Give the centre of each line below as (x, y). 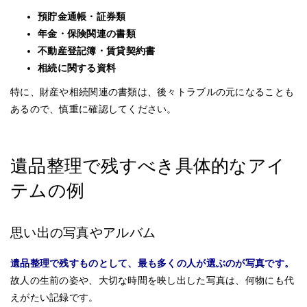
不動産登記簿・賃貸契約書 (97, 50)
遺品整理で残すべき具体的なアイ (148, 166)
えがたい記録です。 (54, 298)
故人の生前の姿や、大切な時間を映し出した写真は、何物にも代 (152, 281)
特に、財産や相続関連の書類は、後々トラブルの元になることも (152, 92)
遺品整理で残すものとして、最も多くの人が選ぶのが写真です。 (152, 263)
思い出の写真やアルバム (83, 233)
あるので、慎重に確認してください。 (94, 109)
